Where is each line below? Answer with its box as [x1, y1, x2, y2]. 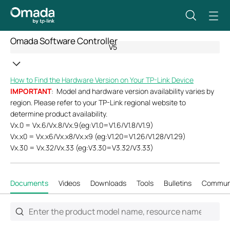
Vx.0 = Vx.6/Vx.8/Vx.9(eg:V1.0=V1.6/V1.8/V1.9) [10, 120, 154, 130]
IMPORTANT [10, 86, 51, 96]
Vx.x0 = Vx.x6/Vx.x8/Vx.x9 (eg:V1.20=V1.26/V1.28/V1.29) [10, 131, 186, 141]
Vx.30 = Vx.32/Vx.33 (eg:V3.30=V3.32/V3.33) [10, 142, 154, 152]
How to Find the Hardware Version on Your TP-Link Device [10, 74, 194, 85]
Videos [59, 178, 80, 188]
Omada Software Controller [10, 35, 118, 47]
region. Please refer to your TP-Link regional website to [10, 97, 186, 107]
